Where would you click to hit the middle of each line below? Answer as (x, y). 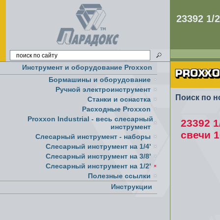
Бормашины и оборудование (100, 80)
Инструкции (132, 187)
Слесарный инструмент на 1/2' (98, 166)
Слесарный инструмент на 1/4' (98, 146)
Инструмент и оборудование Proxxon (87, 67)
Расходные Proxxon (116, 109)
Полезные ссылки (119, 176)
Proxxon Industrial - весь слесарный (90, 119)
